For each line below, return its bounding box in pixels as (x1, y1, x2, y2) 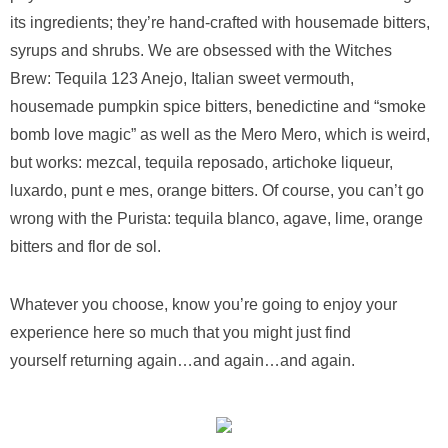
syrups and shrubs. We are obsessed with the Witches (10, 42, 392, 59)
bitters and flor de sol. (10, 238, 161, 255)
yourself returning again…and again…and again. (10, 352, 355, 369)
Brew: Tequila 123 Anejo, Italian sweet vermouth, (10, 70, 354, 87)
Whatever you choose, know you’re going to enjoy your (10, 296, 397, 313)
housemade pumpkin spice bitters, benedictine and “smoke (10, 98, 426, 115)
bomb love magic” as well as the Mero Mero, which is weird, (10, 126, 430, 143)
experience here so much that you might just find (10, 324, 351, 341)
